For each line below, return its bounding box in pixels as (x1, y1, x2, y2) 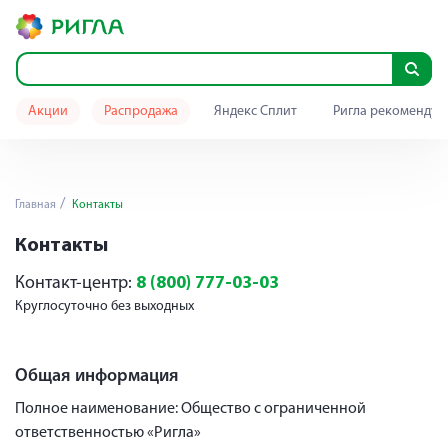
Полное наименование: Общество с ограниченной (15, 401, 366, 417)
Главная (15, 199, 56, 211)
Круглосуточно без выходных (15, 299, 194, 314)
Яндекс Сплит (214, 104, 297, 119)
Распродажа (104, 104, 178, 119)
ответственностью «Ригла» (15, 425, 201, 441)
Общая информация (15, 367, 179, 386)
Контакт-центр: (15, 274, 136, 293)
